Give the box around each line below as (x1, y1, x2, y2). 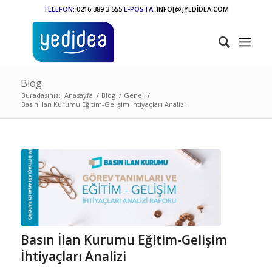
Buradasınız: (21, 90, 61, 100)
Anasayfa (64, 90, 93, 100)
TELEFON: (42, 4, 75, 13)
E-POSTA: (123, 4, 155, 13)
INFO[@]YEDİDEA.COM (154, 4, 229, 13)
